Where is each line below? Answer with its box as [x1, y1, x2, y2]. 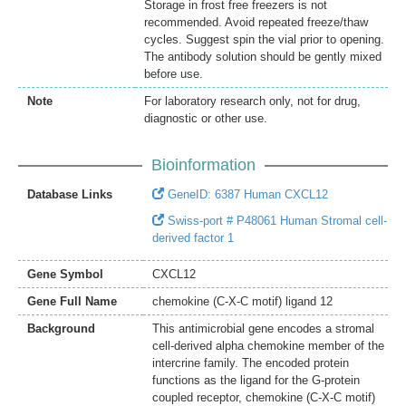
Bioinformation [150, 155, 256, 174]
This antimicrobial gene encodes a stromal [152, 321, 374, 335]
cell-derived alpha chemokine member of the [152, 338, 384, 353]
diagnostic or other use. [144, 111, 267, 125]
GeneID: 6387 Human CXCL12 [164, 187, 328, 201]
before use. [144, 66, 203, 81]
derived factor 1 [152, 230, 234, 245]
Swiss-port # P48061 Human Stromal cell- [164, 213, 387, 227]
